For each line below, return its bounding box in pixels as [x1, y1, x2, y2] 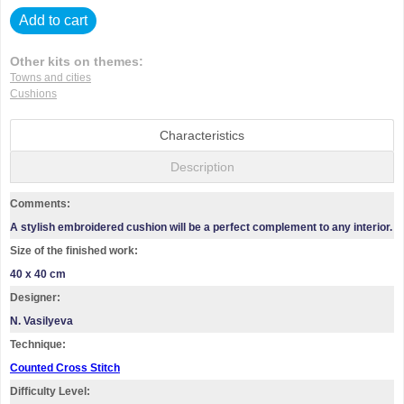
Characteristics [160, 127, 244, 142]
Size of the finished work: [10, 243, 138, 257]
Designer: [10, 290, 60, 304]
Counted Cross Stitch [10, 361, 120, 374]
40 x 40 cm [10, 267, 66, 280]
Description [170, 159, 234, 174]
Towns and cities [10, 70, 91, 84]
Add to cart [19, 12, 87, 28]
